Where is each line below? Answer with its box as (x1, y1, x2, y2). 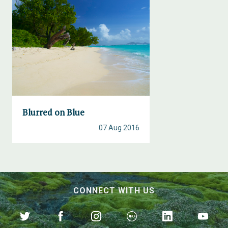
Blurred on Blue (22, 106, 84, 118)
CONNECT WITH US (73, 186, 155, 195)
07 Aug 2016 (99, 124, 139, 132)
